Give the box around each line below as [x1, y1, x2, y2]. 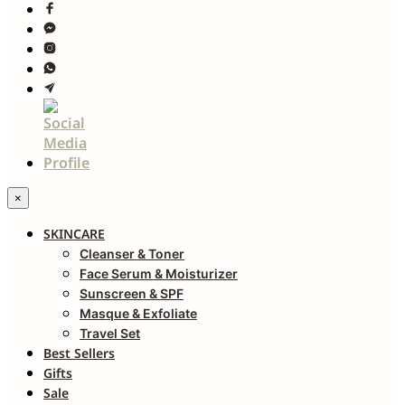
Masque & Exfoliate [80, 306, 197, 322]
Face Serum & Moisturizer [80, 266, 238, 282]
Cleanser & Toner [80, 246, 184, 262]
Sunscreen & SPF [80, 286, 184, 302]
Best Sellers [43, 344, 115, 363]
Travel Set [80, 325, 140, 342]
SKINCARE [43, 225, 105, 243]
